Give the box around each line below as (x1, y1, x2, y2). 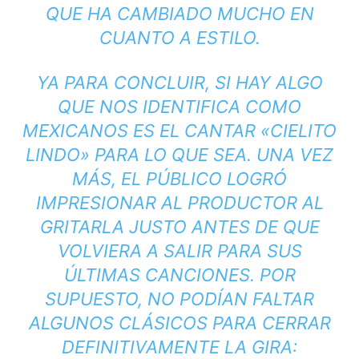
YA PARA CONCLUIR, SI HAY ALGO (36, 71, 323, 93)
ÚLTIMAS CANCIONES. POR (63, 264, 296, 285)
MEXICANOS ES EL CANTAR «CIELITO (22, 119, 337, 141)
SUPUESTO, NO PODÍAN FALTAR (45, 288, 314, 309)
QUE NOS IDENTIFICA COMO (58, 95, 301, 117)
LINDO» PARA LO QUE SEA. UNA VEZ (26, 143, 333, 165)
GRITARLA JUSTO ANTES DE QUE (39, 216, 320, 237)
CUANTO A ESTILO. (99, 26, 260, 48)
